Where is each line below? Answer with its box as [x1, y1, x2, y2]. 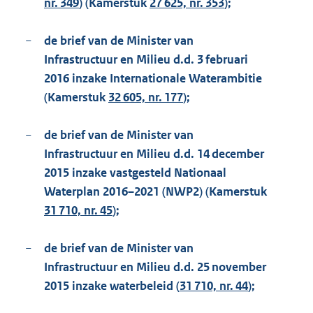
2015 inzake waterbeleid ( [44, 278, 180, 294]
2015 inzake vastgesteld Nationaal [44, 165, 226, 181]
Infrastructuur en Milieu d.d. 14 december [44, 146, 264, 162]
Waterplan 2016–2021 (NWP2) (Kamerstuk [44, 184, 267, 200]
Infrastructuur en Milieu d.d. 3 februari [44, 52, 248, 68]
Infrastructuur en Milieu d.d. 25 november [44, 259, 266, 275]
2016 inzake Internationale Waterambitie [44, 71, 262, 87]
